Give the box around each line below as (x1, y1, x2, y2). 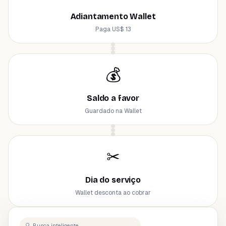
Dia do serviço (85, 175, 141, 185)
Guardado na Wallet (84, 107, 142, 115)
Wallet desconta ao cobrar (75, 189, 151, 197)
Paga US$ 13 (95, 25, 131, 33)
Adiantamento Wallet (70, 12, 156, 21)
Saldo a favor (87, 93, 139, 103)
